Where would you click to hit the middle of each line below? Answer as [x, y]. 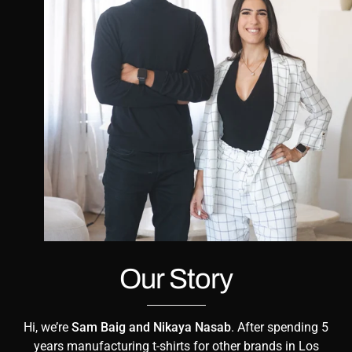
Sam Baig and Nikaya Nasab [151, 328]
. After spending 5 [280, 328]
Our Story [176, 279]
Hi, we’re [48, 328]
